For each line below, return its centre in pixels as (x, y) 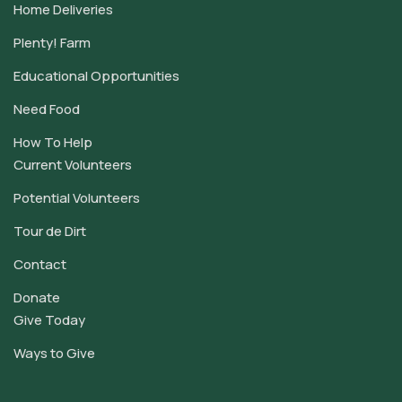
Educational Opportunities (96, 76)
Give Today (49, 320)
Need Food (47, 109)
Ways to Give (54, 354)
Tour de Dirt (50, 232)
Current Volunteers (73, 165)
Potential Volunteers (77, 198)
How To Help (53, 143)
